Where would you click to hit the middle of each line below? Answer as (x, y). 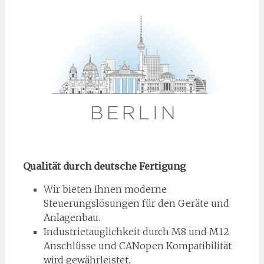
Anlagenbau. (72, 218)
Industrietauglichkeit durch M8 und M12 (136, 232)
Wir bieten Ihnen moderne (105, 189)
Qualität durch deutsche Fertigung (104, 166)
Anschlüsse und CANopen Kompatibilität (137, 246)
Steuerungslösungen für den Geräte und (136, 204)
